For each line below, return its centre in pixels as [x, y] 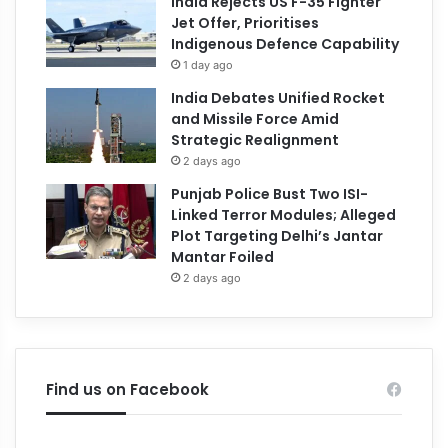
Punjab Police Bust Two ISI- [270, 193]
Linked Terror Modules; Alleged [284, 214]
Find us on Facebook [128, 389]
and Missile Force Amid [255, 118]
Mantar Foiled [223, 256]
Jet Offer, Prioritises [245, 22]
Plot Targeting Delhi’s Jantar [277, 235]
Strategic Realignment [255, 139]
